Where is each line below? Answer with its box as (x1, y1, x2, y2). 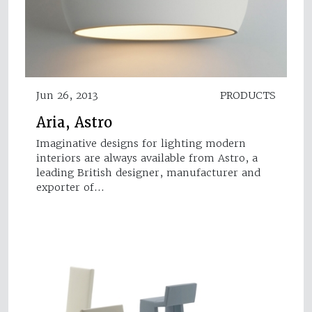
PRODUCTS (220, 88, 276, 102)
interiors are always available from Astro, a (36, 151, 258, 164)
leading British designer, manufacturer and (36, 166, 260, 179)
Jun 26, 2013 (36, 88, 98, 102)
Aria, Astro (36, 113, 112, 132)
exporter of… (36, 180, 104, 194)
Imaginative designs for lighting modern (36, 136, 246, 150)
